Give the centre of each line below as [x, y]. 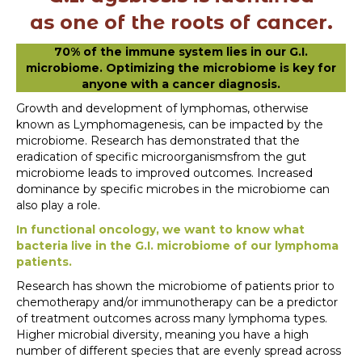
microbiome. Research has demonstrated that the [158, 140]
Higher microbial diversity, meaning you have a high [162, 334]
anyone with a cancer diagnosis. [181, 84]
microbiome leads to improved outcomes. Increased [164, 173]
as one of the [100, 22]
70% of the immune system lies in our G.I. [181, 51]
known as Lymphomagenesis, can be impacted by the [170, 124]
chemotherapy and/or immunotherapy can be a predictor [177, 302]
